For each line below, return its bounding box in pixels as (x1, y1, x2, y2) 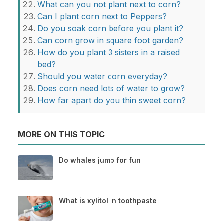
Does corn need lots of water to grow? (37, 83, 185, 94)
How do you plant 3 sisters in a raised (37, 47, 180, 58)
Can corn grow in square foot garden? (37, 35, 183, 46)
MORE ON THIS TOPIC (18, 129, 105, 140)
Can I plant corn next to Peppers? (37, 11, 167, 22)
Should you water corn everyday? (37, 71, 167, 82)
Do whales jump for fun (59, 156, 141, 165)
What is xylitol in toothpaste (59, 196, 157, 205)
